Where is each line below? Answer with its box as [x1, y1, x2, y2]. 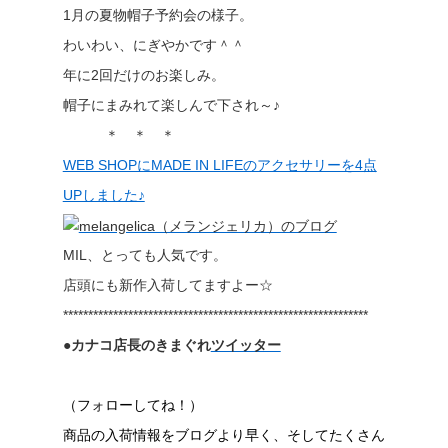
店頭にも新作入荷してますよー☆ [62, 277, 273, 293]
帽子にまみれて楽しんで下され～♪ [62, 97, 280, 113]
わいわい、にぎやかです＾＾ [62, 37, 245, 53]
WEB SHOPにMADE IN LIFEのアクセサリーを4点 [62, 157, 377, 173]
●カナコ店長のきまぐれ [62, 337, 211, 353]
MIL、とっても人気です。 [62, 247, 227, 263]
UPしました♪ [62, 187, 145, 203]
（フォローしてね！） [62, 397, 203, 413]
